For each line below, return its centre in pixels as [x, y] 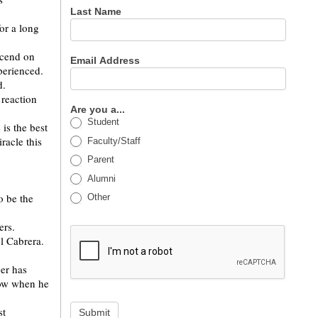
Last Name [98, 11]
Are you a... [99, 109]
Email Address [107, 60]
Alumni [100, 178]
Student [102, 122]
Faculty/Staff [113, 141]
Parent [100, 160]
